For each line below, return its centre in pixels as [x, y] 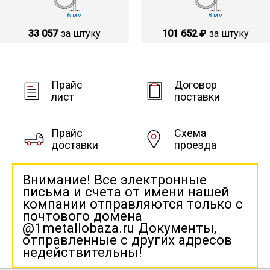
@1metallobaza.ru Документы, [119, 228]
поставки [197, 97]
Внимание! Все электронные [115, 180]
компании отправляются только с [133, 204]
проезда [195, 145]
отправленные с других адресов [127, 240]
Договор [196, 85]
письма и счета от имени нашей [126, 192]
